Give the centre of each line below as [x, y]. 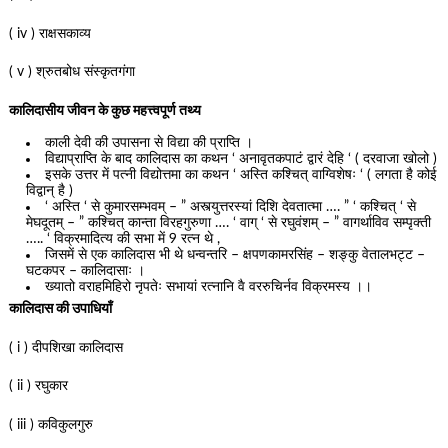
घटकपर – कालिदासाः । [86, 271]
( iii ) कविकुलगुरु [50, 424]
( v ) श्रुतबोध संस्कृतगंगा [71, 72]
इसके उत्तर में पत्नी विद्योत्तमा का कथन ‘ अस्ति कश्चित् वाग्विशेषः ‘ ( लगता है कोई [241, 175]
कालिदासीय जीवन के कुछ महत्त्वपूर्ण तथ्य [104, 110]
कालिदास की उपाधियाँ [60, 309]
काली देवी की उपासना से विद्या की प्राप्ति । [149, 143]
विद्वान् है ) [50, 191]
